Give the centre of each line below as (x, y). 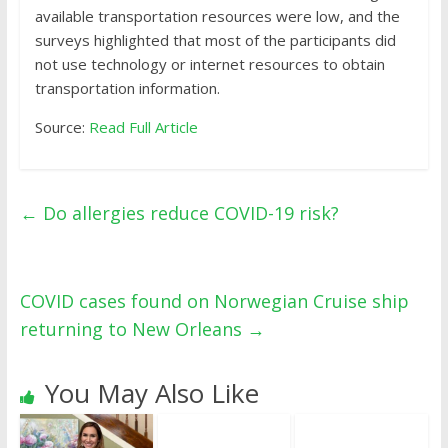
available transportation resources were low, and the (217, 16)
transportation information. (127, 88)
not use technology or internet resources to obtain (209, 64)
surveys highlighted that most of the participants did (215, 40)
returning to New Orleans (133, 329)
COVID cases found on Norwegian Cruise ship (214, 301)
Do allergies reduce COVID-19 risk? (188, 213)
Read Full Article (143, 127)
